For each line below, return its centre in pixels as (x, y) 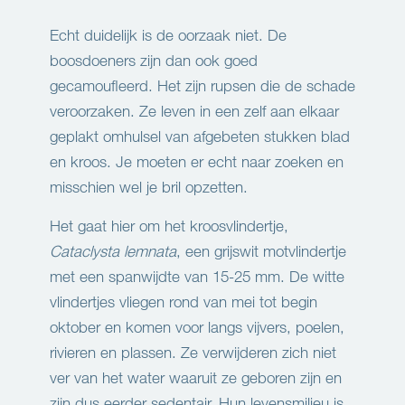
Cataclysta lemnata (113, 251)
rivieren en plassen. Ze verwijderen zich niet (193, 353)
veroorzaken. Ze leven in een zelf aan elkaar (194, 111)
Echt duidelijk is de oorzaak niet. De (168, 35)
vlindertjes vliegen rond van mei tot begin (184, 302)
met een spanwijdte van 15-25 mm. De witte (197, 277)
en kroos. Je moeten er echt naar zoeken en (197, 162)
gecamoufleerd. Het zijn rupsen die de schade (202, 86)
